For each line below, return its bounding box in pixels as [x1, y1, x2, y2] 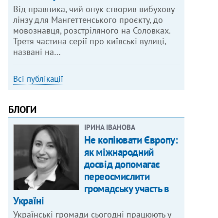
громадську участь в [84, 182, 169, 196]
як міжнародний [84, 145, 154, 159]
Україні [13, 194, 44, 208]
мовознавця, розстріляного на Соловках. [13, 25, 171, 36]
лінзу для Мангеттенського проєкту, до [13, 14, 163, 26]
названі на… [13, 46, 61, 58]
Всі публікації [13, 73, 64, 85]
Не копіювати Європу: [84, 133, 178, 147]
